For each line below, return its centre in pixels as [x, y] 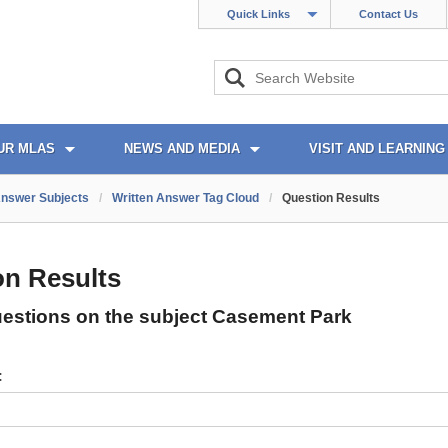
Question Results [331, 198]
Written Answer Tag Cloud [185, 198]
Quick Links [258, 14]
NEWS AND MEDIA [182, 148]
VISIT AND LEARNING [377, 148]
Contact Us [388, 14]
